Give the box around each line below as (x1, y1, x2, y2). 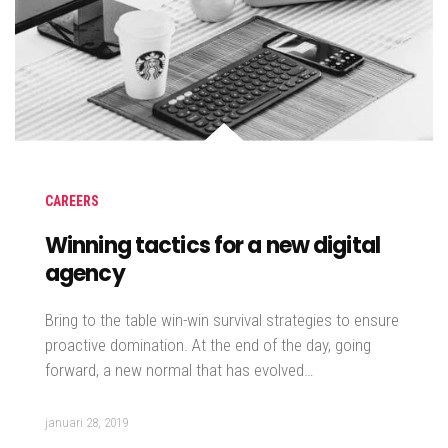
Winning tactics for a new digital (45, 230, 380, 262)
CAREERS (45, 193, 99, 210)
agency (45, 258, 125, 290)
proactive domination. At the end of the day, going (45, 335, 371, 356)
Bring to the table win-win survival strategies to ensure (45, 310, 399, 331)
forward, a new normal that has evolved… (45, 360, 314, 381)
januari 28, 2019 (45, 415, 128, 431)
